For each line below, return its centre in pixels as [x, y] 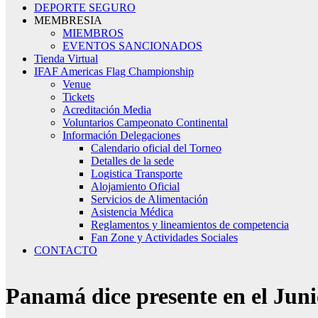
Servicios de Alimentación [149, 199]
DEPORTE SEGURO [85, 7]
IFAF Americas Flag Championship [114, 71]
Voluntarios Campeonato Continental [145, 122]
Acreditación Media [107, 110]
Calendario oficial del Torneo [156, 148]
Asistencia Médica [132, 212]
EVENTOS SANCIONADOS [132, 46]
